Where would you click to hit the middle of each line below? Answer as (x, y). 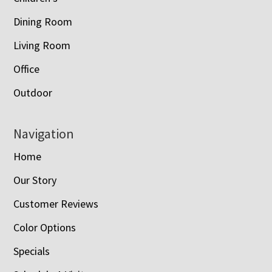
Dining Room (43, 21)
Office (27, 69)
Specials (32, 251)
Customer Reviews (56, 203)
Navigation (44, 133)
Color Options (45, 227)
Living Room (42, 45)
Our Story (35, 180)
